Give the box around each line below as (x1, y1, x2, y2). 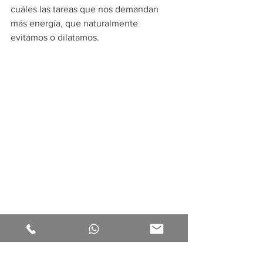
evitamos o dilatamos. (11, 32, 99, 42)
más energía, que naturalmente (11, 18, 140, 28)
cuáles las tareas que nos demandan (11, 4, 161, 14)
